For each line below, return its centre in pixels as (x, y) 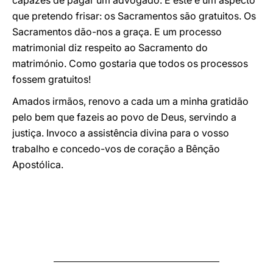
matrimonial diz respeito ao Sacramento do (110, 48)
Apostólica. (38, 165)
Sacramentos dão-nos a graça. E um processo (117, 32)
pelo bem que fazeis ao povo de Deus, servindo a (124, 117)
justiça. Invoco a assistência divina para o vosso (121, 133)
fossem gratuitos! (51, 79)
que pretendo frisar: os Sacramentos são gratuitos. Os (134, 16)
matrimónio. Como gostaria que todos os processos (130, 63)
